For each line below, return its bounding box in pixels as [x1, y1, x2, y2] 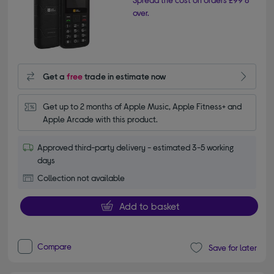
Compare [37, 240, 72, 251]
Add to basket [119, 199, 179, 212]
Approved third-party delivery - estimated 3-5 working [37, 141, 234, 152]
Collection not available [37, 172, 125, 183]
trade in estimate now [83, 71, 167, 82]
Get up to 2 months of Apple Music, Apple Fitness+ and [43, 100, 242, 111]
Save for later [208, 242, 257, 253]
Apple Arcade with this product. [43, 113, 158, 124]
